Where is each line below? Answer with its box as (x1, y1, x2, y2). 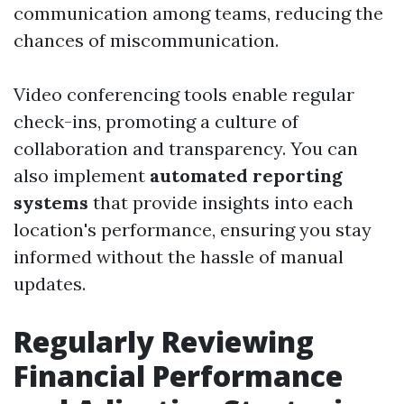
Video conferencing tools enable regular (14, 83, 354, 106)
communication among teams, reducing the (14, 2, 383, 25)
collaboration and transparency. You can (14, 137, 358, 161)
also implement (14, 164, 150, 188)
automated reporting (150, 164, 343, 188)
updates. (14, 272, 86, 296)
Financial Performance (14, 356, 343, 396)
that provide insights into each (88, 191, 353, 215)
